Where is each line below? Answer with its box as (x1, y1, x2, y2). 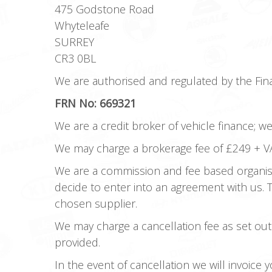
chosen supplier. (55, 196, 137, 211)
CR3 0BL (55, 51, 96, 66)
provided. (55, 235, 100, 250)
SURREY (55, 35, 94, 49)
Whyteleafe (55, 18, 109, 33)
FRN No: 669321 (55, 96, 136, 110)
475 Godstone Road (55, 2, 154, 16)
